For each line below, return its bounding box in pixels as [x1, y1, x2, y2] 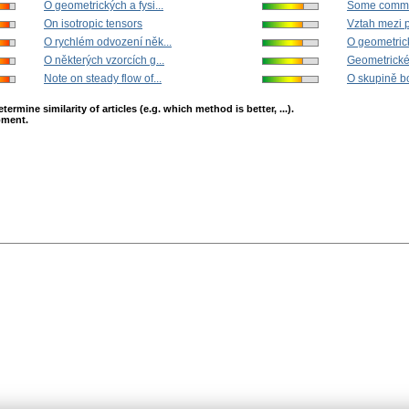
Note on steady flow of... [44, 72, 162, 86]
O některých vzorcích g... [44, 54, 164, 68]
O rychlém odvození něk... [44, 36, 172, 49]
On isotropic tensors [44, 17, 142, 31]
